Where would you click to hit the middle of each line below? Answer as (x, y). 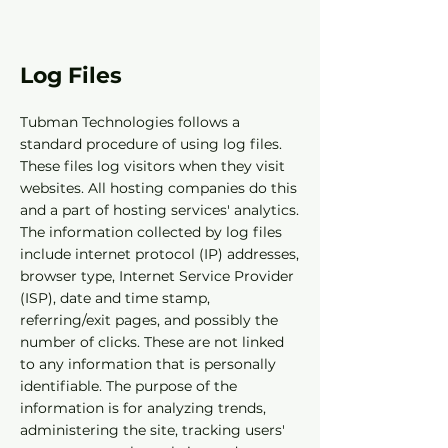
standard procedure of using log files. (151, 144)
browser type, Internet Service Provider (157, 276)
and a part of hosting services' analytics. (159, 210)
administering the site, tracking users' (152, 430)
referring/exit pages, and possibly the (149, 320)
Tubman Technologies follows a (130, 122)
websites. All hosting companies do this (158, 188)
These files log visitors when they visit (152, 166)
